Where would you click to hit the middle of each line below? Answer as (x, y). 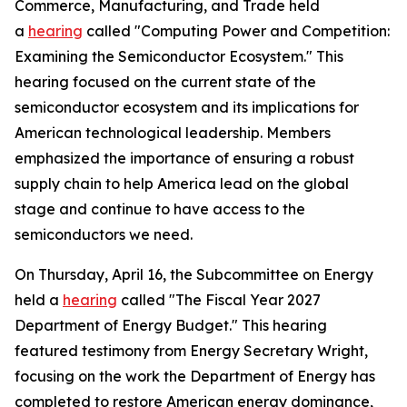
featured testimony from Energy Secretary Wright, (191, 351)
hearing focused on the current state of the (165, 82)
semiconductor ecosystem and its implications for (187, 107)
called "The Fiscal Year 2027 (219, 300)
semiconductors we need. (104, 234)
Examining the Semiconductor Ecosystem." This (179, 56)
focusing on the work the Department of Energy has (195, 376)
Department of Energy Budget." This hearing (171, 325)
